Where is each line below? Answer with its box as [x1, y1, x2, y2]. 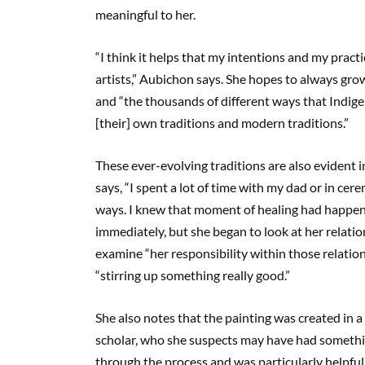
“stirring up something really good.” [95, 266, 290, 283]
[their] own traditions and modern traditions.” [95, 114, 349, 130]
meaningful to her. [95, 6, 196, 22]
